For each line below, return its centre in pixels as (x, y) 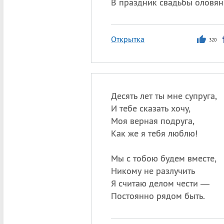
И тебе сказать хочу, (150, 108)
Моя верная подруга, (152, 121)
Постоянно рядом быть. (158, 196)
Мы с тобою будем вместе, (163, 158)
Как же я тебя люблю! (154, 133)
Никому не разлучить (153, 171)
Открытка (127, 39)
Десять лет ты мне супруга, (164, 96)
